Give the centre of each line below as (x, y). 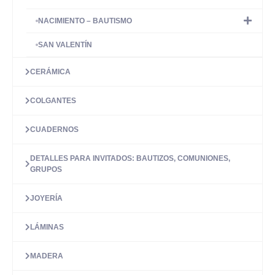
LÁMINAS (47, 227)
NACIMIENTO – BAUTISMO (85, 21)
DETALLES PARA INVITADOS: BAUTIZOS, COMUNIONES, (130, 158)
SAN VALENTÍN (65, 45)
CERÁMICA (50, 72)
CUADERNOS (54, 130)
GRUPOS (46, 169)
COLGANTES (53, 101)
